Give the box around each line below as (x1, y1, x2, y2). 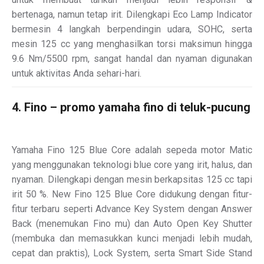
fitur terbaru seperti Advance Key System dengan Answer (12, 203, 252, 214)
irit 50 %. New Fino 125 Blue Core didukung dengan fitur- (12, 188, 252, 200)
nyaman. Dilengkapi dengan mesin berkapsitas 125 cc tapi (12, 173, 252, 185)
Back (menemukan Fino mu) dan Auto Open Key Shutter (12, 217, 252, 229)
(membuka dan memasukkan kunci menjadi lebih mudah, (12, 232, 252, 244)
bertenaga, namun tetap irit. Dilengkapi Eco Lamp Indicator (12, 8, 252, 20)
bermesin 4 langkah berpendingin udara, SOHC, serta (12, 23, 252, 35)
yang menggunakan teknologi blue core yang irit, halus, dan (12, 159, 252, 170)
